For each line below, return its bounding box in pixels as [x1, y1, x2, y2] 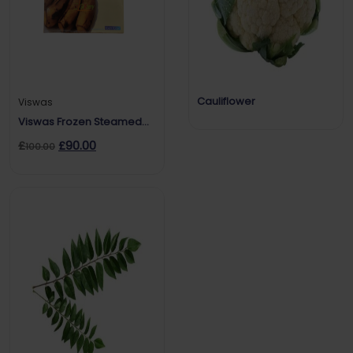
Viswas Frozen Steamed [18, 114, 142, 130]
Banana [18, 130, 58, 146]
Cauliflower [197, 94, 255, 110]
